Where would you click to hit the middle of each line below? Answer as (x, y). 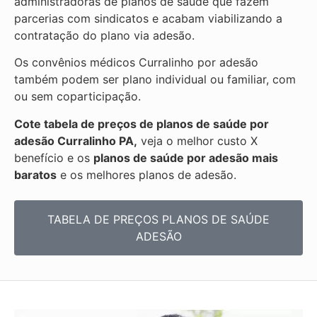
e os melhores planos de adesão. (146, 174)
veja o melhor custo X (197, 140)
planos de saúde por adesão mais (186, 157)
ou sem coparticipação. (77, 97)
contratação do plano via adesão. (106, 36)
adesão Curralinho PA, (76, 140)
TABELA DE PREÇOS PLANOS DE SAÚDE (158, 220)
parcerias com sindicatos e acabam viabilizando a (148, 19)
